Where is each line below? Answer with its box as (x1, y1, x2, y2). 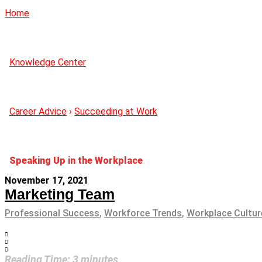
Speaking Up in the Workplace (9, 154, 143, 166)
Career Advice (9, 105, 67, 117)
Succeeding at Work (74, 105, 157, 117)
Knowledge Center (9, 56, 86, 68)
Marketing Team (5, 185, 115, 202)
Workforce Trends (104, 207, 182, 219)
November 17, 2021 (5, 174, 88, 186)
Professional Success (5, 207, 99, 219)
